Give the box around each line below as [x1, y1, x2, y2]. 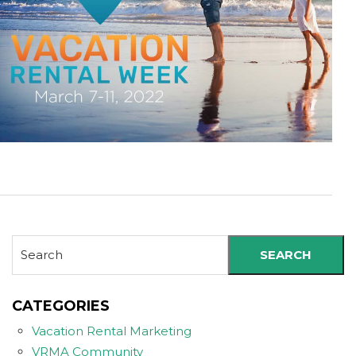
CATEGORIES [12, 297, 110, 315]
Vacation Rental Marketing [32, 323, 192, 339]
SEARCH [260, 247, 312, 263]
